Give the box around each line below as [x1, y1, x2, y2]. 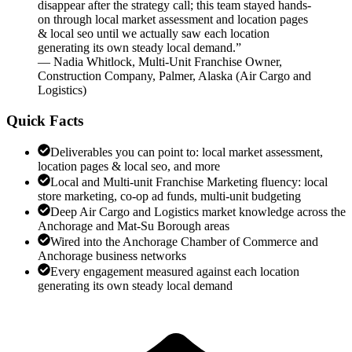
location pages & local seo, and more [38, 159, 220, 174]
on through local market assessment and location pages [38, 12, 308, 26]
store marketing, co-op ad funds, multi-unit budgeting [38, 189, 301, 203]
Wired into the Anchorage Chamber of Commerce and [50, 235, 318, 249]
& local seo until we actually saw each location [38, 26, 269, 40]
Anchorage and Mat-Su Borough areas [38, 219, 229, 233]
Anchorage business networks [38, 249, 186, 263]
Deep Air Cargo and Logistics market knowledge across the [50, 205, 346, 219]
